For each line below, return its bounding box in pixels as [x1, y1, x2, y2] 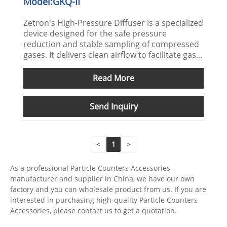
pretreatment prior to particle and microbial [23, 59, 193, 71]
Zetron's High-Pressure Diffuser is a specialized [23, 17, 204, 28]
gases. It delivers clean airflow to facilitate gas [23, 49, 197, 60]
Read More [93, 72, 134, 84]
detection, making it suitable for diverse [23, 70, 175, 82]
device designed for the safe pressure [23, 27, 167, 39]
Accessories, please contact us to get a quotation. [10, 206, 177, 216]
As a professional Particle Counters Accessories [10, 163, 170, 173]
